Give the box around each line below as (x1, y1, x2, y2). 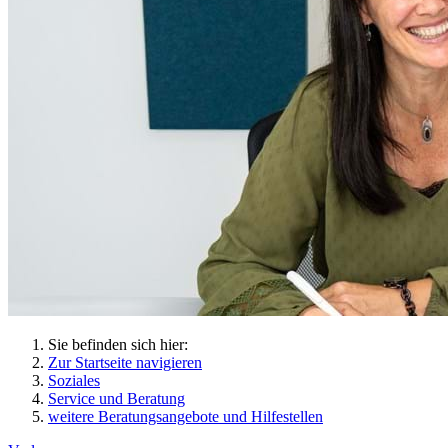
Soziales (48, 372, 100, 389)
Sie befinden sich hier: (48, 336, 188, 353)
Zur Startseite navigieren (48, 354, 202, 371)
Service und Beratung (48, 390, 185, 407)
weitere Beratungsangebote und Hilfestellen (48, 408, 323, 425)
